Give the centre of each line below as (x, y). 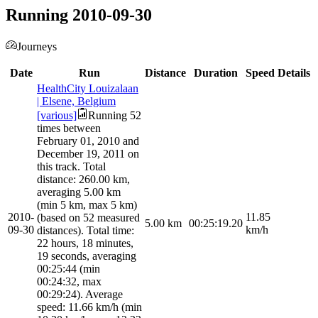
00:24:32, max (69, 282)
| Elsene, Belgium (76, 102)
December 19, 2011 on (88, 154)
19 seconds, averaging (87, 256)
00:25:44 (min (68, 269)
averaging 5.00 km (79, 192)
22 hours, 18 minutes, (85, 243)
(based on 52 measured (88, 218)
